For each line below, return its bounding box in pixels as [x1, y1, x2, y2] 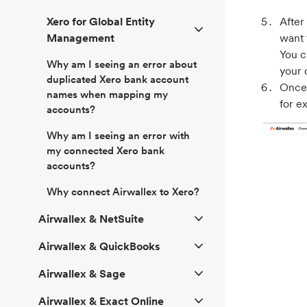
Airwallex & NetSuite [38, 212, 144, 226]
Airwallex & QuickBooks [38, 239, 160, 254]
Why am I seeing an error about [47, 58, 197, 71]
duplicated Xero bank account [47, 73, 188, 86]
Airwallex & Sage [38, 267, 125, 281]
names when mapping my [47, 88, 168, 101]
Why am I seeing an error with [47, 129, 190, 143]
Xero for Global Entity [47, 14, 155, 29]
